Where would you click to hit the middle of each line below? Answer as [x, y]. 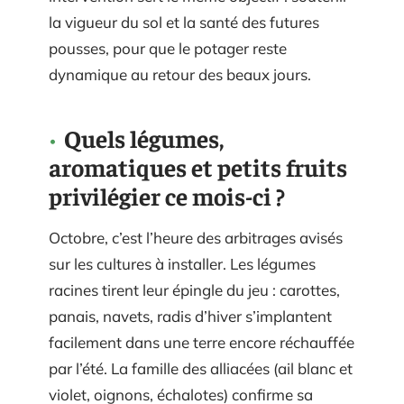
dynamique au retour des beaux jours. [180, 74]
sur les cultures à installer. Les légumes [182, 264]
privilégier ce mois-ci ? [167, 196]
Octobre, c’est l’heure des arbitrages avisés [196, 238]
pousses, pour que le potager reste [168, 48]
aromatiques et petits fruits [198, 167]
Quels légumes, [144, 138]
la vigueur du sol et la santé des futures [184, 22]
